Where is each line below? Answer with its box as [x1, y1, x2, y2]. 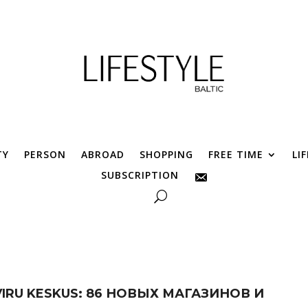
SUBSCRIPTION [100, 168, 179, 181]
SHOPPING [140, 147, 193, 161]
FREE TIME [208, 147, 263, 161]
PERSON [24, 147, 66, 161]
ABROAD [81, 147, 124, 161]
